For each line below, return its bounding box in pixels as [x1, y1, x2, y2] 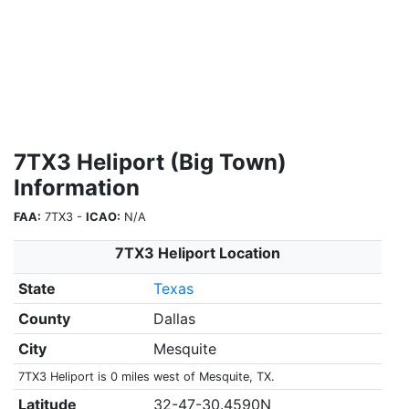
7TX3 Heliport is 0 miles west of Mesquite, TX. [17, 370, 275, 383]
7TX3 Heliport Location [115, 244, 280, 262]
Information [14, 174, 140, 201]
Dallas [152, 309, 195, 328]
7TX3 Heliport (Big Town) [14, 149, 287, 175]
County [17, 309, 70, 328]
